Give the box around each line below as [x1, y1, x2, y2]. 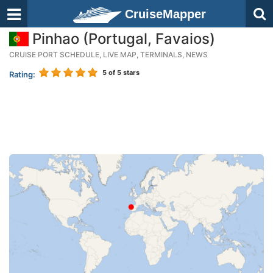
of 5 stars [107, 68, 140, 77]
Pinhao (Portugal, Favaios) [29, 30, 215, 48]
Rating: [9, 69, 35, 79]
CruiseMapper [125, 7, 206, 21]
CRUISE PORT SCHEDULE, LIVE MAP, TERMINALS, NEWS [9, 50, 208, 59]
